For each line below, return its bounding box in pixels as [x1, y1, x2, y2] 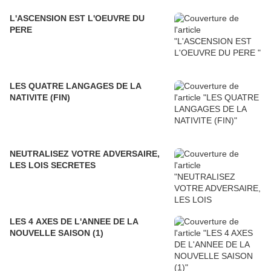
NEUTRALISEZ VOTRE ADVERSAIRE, [10, 149, 160, 159]
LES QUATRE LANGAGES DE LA [10, 81, 142, 91]
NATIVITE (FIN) [10, 93, 70, 103]
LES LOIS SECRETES [10, 160, 96, 171]
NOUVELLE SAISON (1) [10, 228, 103, 238]
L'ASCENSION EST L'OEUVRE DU [10, 13, 145, 24]
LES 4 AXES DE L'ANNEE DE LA [10, 217, 139, 227]
